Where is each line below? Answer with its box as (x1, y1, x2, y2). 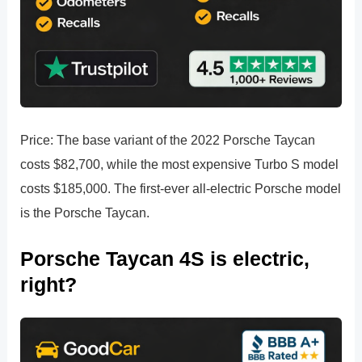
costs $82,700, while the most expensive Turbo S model (20, 156, 339, 171)
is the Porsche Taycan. (20, 204, 150, 220)
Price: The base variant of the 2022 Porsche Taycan (20, 132, 316, 147)
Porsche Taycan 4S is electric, (20, 247, 310, 271)
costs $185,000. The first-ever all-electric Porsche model (20, 180, 342, 196)
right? (20, 273, 78, 297)
